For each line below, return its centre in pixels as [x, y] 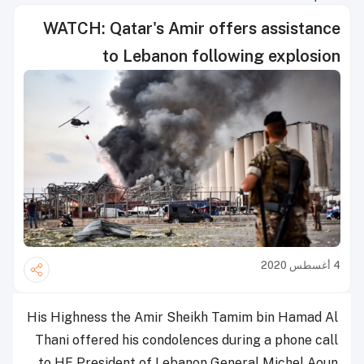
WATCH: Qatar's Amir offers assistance [192, 28]
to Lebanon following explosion [221, 56]
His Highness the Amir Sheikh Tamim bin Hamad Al [182, 318]
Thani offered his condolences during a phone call [186, 340]
